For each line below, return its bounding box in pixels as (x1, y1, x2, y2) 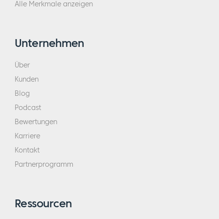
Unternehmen (15, 36, 84, 50)
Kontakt (15, 146, 40, 154)
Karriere (15, 132, 40, 140)
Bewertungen (15, 118, 57, 126)
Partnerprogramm (15, 160, 73, 169)
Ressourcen (15, 197, 72, 210)
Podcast (15, 104, 41, 112)
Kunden (15, 75, 39, 84)
